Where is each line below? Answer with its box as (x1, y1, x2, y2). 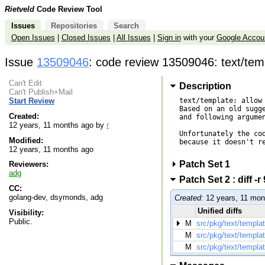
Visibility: (9, 208, 44, 217)
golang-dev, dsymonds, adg (9, 192, 103, 202)
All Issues (116, 33, 151, 43)
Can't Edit (9, 79, 42, 88)
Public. (9, 216, 33, 226)
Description (179, 81, 231, 92)
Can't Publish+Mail (9, 88, 73, 97)
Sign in (157, 33, 181, 43)
